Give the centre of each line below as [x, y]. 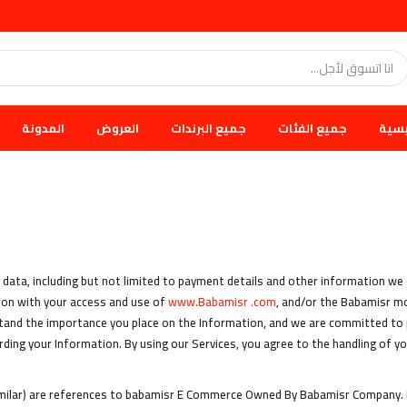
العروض [118, 128]
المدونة [43, 128]
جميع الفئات [313, 128]
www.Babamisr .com [222, 302]
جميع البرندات [208, 128]
